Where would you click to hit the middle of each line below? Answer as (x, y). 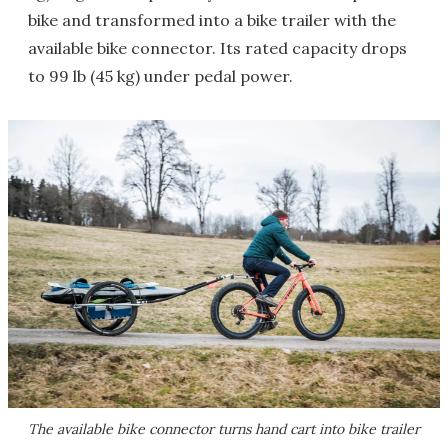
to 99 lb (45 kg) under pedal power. (160, 76)
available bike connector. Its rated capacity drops (217, 48)
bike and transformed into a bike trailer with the (212, 20)
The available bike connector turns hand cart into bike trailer (224, 428)
